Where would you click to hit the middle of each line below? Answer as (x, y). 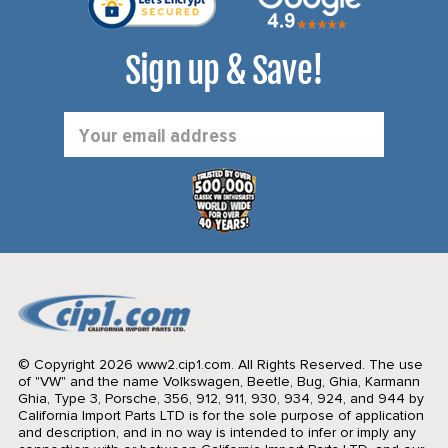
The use (393, 364)
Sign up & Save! (224, 71)
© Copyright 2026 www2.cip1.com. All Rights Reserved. (191, 364)
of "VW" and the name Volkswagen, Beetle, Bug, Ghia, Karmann (218, 381)
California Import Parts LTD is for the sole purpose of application (220, 415)
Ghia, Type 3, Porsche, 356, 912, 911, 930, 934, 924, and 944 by (220, 398)
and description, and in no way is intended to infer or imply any (216, 432)
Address (90, 144)
